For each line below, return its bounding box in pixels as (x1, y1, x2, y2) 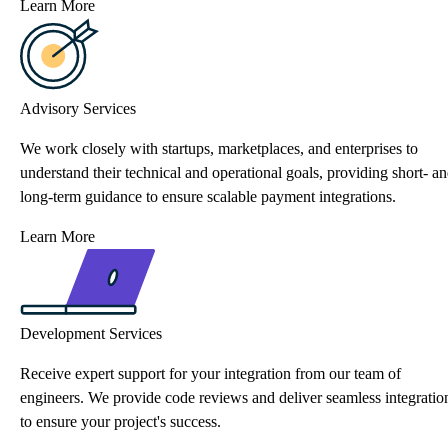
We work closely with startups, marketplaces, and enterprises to (20, 139, 418, 157)
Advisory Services (20, 99, 136, 117)
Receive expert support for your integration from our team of (20, 364, 401, 382)
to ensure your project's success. (20, 412, 221, 430)
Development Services (20, 324, 162, 342)
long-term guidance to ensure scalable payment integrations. (20, 187, 396, 205)
